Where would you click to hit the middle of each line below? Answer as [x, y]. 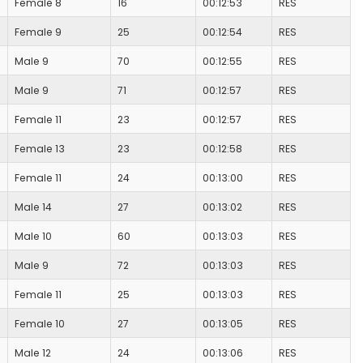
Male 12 [33, 353]
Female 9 [38, 32]
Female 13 [40, 149]
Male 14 [33, 207]
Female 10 [40, 324]
